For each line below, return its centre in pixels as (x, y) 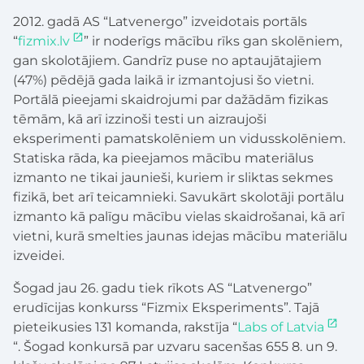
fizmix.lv (44, 41)
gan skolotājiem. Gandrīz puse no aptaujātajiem (167, 61)
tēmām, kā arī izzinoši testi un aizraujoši (140, 119)
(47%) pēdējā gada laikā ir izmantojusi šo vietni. (163, 80)
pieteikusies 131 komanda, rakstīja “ (125, 327)
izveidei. (39, 256)
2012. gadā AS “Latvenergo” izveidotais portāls (160, 22)
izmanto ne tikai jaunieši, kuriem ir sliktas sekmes (173, 178)
